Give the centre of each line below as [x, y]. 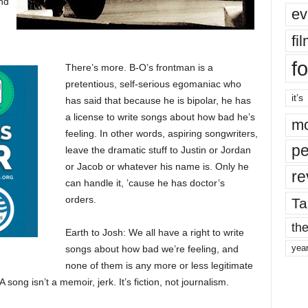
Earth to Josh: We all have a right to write [154, 232]
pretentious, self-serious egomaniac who [153, 84]
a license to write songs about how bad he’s [160, 117]
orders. [80, 199]
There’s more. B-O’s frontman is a [139, 67]
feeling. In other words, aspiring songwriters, [161, 133]
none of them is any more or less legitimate [159, 265]
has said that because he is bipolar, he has [158, 100]
